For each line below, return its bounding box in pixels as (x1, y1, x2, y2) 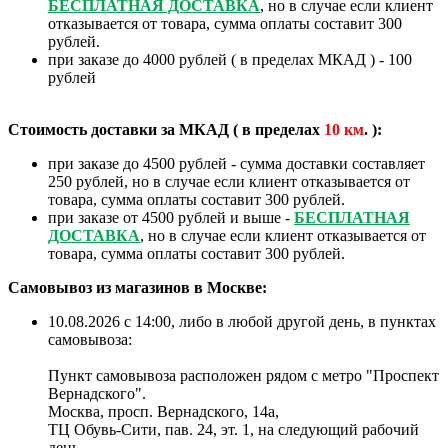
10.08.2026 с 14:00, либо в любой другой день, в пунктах (48, 313, 436, 331)
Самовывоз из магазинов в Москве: (8, 279, 267, 297)
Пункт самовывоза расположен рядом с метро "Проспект (48, 367, 439, 385)
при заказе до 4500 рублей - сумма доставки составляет (48, 155, 425, 173)
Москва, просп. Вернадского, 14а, (48, 403, 279, 421)
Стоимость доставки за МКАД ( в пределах (8, 121, 324, 139)
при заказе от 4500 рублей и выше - (48, 209, 294, 227)
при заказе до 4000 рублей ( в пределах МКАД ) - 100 (48, 51, 412, 69)
